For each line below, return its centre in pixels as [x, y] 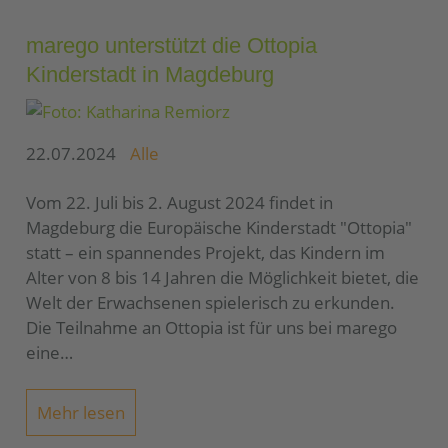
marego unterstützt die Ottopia [171, 46]
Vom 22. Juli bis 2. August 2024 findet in [179, 202]
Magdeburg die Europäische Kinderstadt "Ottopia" [219, 227]
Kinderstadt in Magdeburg [150, 75]
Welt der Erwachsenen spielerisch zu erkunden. [210, 302]
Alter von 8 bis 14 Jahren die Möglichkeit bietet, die [222, 277]
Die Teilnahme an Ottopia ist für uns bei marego [211, 327]
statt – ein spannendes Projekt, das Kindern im [205, 252]
